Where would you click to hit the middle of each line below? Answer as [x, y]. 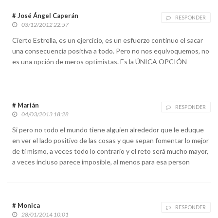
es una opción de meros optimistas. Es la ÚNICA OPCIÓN [100, 61]
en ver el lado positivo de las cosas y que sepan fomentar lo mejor [110, 140]
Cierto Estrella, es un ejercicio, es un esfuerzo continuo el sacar [108, 40]
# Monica [26, 205]
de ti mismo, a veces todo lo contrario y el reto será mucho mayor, [110, 151]
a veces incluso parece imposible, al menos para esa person [101, 162]
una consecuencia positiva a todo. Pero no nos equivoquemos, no [111, 51]
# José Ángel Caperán [45, 15]
